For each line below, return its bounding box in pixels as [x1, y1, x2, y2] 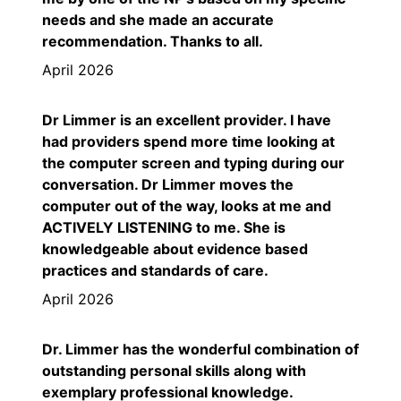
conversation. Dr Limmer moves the [42, 175, 294, 193]
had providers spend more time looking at [42, 132, 335, 150]
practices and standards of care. [42, 260, 269, 279]
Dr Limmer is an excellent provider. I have [42, 110, 331, 129]
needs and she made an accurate [42, 10, 274, 29]
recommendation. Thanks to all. [42, 31, 263, 50]
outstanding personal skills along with [42, 361, 306, 380]
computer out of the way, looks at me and [42, 196, 331, 215]
